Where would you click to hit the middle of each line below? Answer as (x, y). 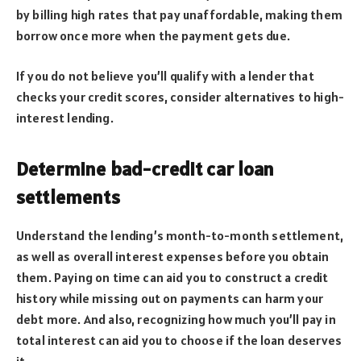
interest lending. (65, 118)
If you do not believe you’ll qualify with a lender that (165, 76)
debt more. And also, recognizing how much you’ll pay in (176, 320)
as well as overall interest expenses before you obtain (173, 257)
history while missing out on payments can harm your (170, 299)
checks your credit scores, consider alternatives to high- (180, 97)
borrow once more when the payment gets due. (153, 35)
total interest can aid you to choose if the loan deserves (179, 340)
